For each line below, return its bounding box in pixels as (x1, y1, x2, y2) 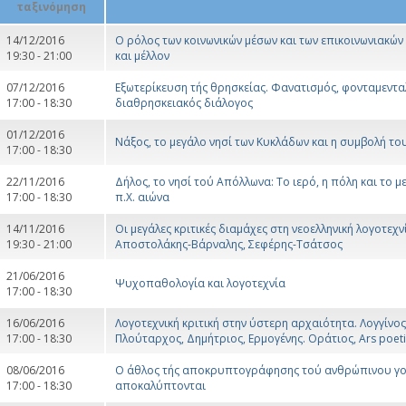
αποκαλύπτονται (115, 377, 206, 393)
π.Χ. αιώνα (115, 188, 169, 205)
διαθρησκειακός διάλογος (115, 94, 253, 111)
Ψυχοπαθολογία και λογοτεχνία (115, 275, 285, 291)
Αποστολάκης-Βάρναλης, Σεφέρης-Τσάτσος (115, 236, 343, 252)
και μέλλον (115, 47, 169, 63)
